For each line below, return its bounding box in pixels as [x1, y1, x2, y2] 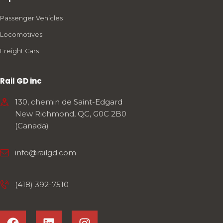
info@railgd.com [15, 147, 76, 157]
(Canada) [15, 121, 49, 130]
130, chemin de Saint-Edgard [15, 97, 122, 107]
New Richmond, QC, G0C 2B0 [15, 109, 126, 118]
